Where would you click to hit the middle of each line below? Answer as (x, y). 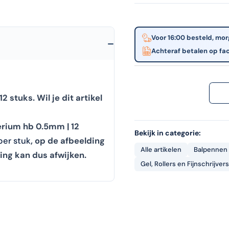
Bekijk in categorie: (167, 133)
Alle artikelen (161, 149)
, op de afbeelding (68, 141)
